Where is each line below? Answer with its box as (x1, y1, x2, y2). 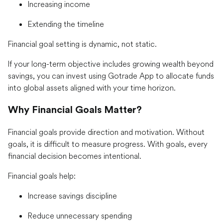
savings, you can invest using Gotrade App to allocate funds (8, 71, 214, 81)
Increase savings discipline (28, 191, 117, 201)
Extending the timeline (28, 19, 104, 29)
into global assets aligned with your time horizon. (8, 83, 176, 93)
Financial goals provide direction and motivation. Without (8, 127, 205, 137)
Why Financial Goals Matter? (8, 105, 142, 115)
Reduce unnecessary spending (28, 211, 132, 221)
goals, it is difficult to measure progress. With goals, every (8, 139, 208, 149)
